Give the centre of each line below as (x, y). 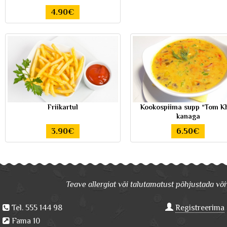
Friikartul (63, 107)
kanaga (188, 116)
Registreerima (200, 208)
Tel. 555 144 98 (36, 208)
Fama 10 (25, 221)
